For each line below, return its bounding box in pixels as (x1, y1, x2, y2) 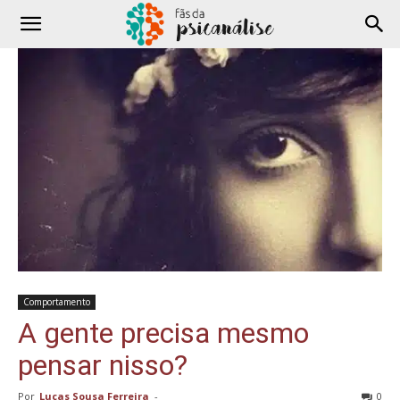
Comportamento (23, 296, 90, 309)
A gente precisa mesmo (18, 316, 309, 351)
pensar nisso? (18, 348, 187, 383)
